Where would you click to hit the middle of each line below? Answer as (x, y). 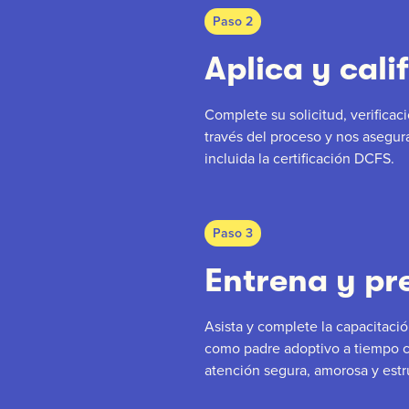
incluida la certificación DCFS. (299, 157)
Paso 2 (233, 21)
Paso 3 (233, 232)
